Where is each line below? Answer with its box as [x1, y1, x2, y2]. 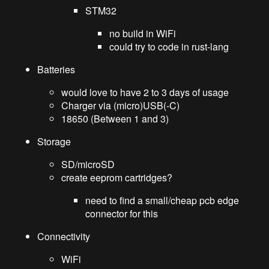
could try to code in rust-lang [109, 39, 229, 53]
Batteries [37, 62, 76, 76]
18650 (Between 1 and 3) [61, 111, 169, 125]
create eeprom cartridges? [61, 170, 173, 184]
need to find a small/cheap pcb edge [85, 193, 240, 207]
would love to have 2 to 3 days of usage [61, 85, 229, 99]
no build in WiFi [109, 26, 177, 40]
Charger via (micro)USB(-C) [61, 98, 180, 112]
